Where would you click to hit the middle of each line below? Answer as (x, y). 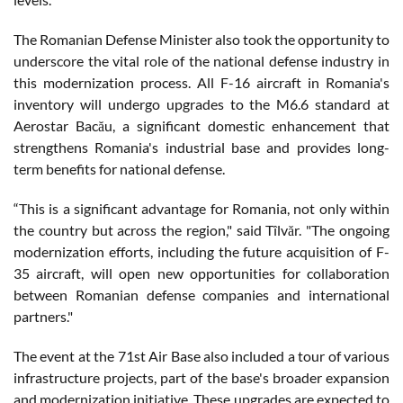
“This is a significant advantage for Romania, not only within (201, 208)
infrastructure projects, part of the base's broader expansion (201, 377)
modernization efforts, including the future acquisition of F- (201, 251)
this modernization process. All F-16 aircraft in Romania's (201, 82)
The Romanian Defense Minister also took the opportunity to (201, 39)
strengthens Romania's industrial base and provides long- (201, 147)
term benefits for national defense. (119, 168)
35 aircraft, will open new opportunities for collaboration (201, 273)
